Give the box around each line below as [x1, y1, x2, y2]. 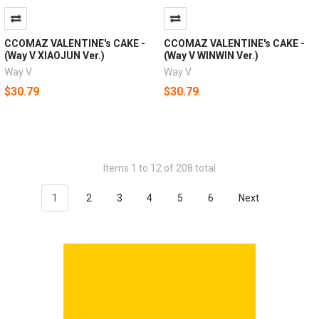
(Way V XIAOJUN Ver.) [4, 50, 105, 62]
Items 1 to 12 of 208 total [103, 162, 216, 174]
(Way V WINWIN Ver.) [163, 50, 258, 62]
